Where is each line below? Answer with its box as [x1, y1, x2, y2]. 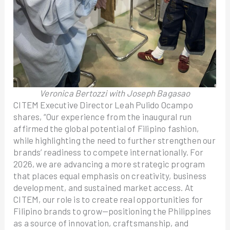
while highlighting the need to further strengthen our [13, 135, 216, 145]
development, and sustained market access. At [13, 182, 194, 193]
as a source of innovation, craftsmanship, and [13, 218, 189, 228]
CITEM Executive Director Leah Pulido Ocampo [13, 100, 193, 110]
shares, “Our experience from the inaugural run [13, 111, 192, 122]
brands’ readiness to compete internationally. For [13, 147, 203, 157]
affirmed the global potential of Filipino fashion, [13, 123, 199, 133]
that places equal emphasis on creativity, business [13, 170, 207, 181]
